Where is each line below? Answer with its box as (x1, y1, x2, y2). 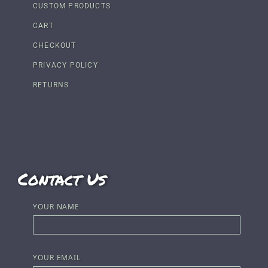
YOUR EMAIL (33, 252, 81, 263)
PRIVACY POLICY (33, 60, 98, 69)
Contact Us (18, 166, 106, 191)
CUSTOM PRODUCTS (33, 1, 111, 10)
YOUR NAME (33, 201, 80, 212)
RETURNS (33, 80, 69, 89)
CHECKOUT (33, 41, 77, 50)
